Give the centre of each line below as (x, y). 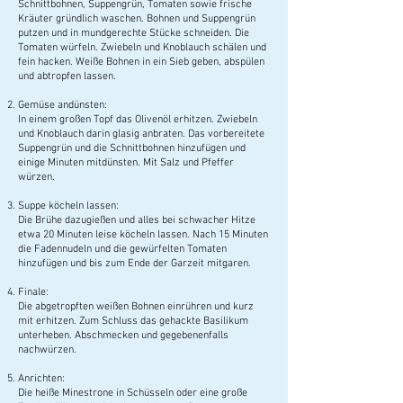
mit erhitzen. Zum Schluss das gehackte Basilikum (133, 321)
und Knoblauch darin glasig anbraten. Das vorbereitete (141, 134)
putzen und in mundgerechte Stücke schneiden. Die (134, 33)
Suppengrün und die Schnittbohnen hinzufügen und (132, 148)
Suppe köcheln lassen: (68, 206)
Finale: (33, 292)
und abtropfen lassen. (67, 76)
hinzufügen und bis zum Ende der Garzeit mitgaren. (134, 263)
